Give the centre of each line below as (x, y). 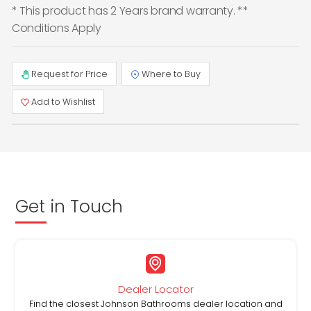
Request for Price (69, 74)
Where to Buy (170, 74)
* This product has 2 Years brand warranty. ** (130, 11)
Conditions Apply (56, 28)
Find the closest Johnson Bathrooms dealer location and (155, 303)
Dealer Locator (155, 289)
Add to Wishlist (62, 101)
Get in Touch (69, 206)
